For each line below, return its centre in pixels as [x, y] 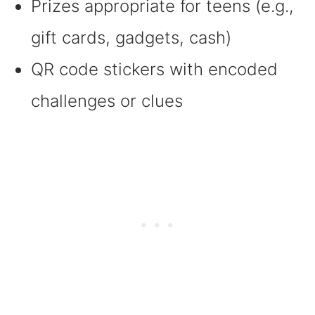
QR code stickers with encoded [154, 69]
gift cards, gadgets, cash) [131, 37]
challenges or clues [107, 101]
